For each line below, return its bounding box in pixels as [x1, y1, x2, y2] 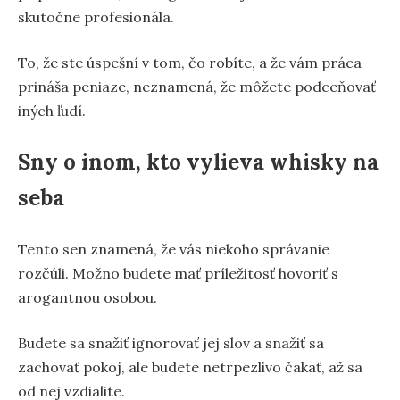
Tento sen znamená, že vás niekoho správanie [18, 239, 329, 258]
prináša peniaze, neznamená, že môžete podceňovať [18, 77, 376, 96]
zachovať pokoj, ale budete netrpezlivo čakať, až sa [18, 357, 362, 376]
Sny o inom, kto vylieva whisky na [18, 147, 379, 176]
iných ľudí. [18, 101, 86, 120]
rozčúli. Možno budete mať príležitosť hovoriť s [18, 263, 338, 282]
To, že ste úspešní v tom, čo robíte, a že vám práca [18, 53, 362, 71]
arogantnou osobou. [18, 287, 157, 306]
